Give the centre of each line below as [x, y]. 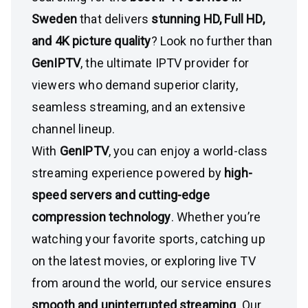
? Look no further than [212, 41]
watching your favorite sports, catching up [148, 239]
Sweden [54, 19]
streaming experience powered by [128, 173]
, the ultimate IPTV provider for [165, 63]
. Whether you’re [216, 217]
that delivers [114, 19]
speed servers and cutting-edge [121, 195]
